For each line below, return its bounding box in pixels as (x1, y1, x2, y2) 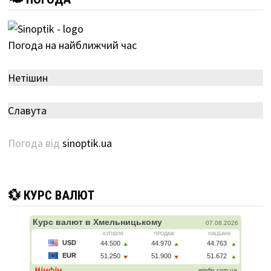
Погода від (7, 136, 62, 151)
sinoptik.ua (62, 136, 112, 151)
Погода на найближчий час (7, 38, 137, 53)
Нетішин (7, 71, 48, 85)
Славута (7, 103, 47, 118)
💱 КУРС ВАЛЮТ (7, 188, 94, 203)
